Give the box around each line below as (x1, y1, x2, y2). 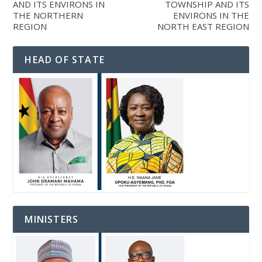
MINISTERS (25, 213, 79, 226)
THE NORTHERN (13, 9, 84, 22)
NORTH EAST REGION (157, 20, 249, 33)
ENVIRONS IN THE (173, 9, 249, 22)
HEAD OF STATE (25, 53, 105, 67)
